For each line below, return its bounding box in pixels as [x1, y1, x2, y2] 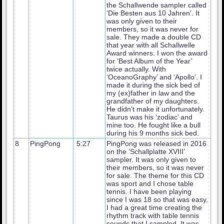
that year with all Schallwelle [106, 40, 195, 49]
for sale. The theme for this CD [106, 171, 204, 179]
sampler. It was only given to [106, 155, 196, 163]
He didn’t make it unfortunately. [106, 104, 205, 113]
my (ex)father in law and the [106, 88, 195, 97]
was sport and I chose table [106, 179, 194, 187]
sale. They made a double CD [106, 32, 201, 41]
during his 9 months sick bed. [106, 128, 199, 137]
